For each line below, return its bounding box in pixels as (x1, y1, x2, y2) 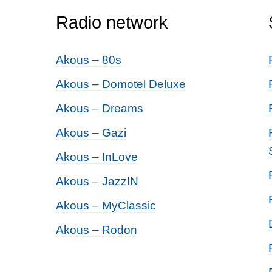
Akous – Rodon (56, 223, 137, 236)
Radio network (56, 13, 168, 32)
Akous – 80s (56, 53, 121, 66)
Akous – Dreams (56, 102, 143, 115)
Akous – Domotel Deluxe (56, 78, 186, 90)
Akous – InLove (56, 151, 138, 163)
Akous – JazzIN (56, 175, 138, 188)
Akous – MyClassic (56, 199, 156, 212)
